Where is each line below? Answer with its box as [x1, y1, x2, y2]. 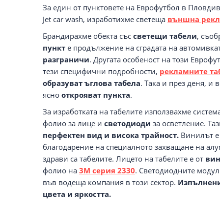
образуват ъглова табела [43, 78, 140, 88]
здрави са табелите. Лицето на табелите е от [43, 153, 205, 164]
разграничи [43, 54, 89, 64]
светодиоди [104, 118, 151, 128]
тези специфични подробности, [43, 66, 160, 76]
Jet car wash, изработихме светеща [43, 14, 167, 24]
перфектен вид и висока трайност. [43, 130, 181, 140]
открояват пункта [61, 89, 130, 100]
